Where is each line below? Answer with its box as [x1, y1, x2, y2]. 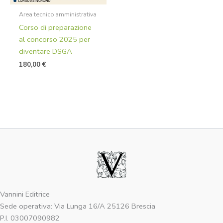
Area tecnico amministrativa [18, 9, 97, 18]
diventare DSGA [18, 46, 72, 56]
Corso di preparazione [18, 22, 92, 32]
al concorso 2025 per [18, 34, 90, 44]
